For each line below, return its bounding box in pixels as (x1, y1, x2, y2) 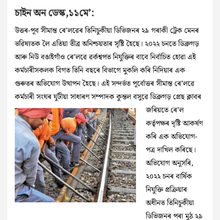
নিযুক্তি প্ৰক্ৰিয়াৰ (146, 184, 187, 196)
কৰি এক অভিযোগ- (146, 131, 197, 143)
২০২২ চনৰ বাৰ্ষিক (146, 171, 192, 183)
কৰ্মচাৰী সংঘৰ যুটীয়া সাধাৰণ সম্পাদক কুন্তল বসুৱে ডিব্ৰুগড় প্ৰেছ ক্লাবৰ (15, 91, 201, 104)
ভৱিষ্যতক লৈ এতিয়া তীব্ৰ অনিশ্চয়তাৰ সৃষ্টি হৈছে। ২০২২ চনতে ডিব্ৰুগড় (15, 38, 199, 51)
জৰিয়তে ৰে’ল (146, 105, 184, 117)
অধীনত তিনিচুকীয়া (146, 197, 194, 210)
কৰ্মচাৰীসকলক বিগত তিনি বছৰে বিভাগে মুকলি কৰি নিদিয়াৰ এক (15, 65, 185, 77)
